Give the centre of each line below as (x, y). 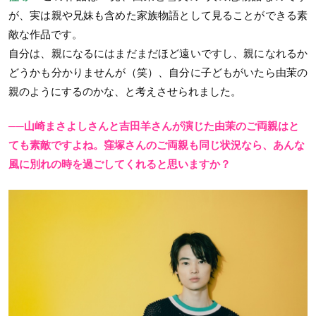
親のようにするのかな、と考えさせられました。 (125, 91)
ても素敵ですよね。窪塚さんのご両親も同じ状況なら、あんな (157, 145)
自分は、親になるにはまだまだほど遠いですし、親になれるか (158, 53)
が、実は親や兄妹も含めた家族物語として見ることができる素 (158, 15)
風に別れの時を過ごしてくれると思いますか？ (120, 164)
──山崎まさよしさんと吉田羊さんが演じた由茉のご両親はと (154, 126)
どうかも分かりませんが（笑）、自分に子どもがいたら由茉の (158, 72)
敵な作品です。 (45, 34)
